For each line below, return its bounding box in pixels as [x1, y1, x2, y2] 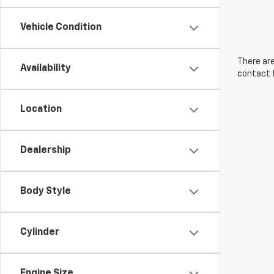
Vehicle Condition [20, 23, 102, 32]
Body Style [20, 187, 71, 196]
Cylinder [20, 228, 59, 237]
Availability [20, 64, 71, 73]
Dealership [20, 146, 71, 155]
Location [20, 105, 62, 114]
